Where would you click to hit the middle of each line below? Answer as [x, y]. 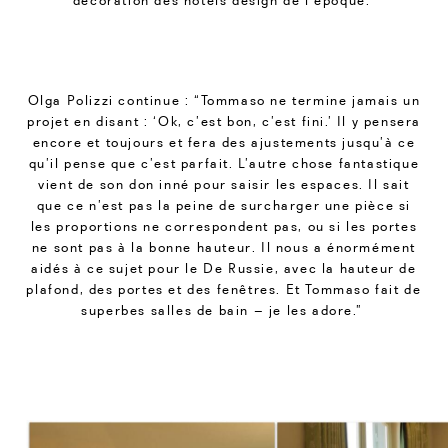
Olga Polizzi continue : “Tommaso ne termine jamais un [224, 99]
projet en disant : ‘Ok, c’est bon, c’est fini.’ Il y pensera [223, 120]
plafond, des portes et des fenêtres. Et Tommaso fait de [224, 288]
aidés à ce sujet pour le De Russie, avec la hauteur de [224, 267]
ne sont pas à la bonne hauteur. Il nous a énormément [224, 246]
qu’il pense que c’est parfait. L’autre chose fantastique [224, 162]
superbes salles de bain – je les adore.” [224, 309]
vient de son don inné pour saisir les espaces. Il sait [224, 183]
